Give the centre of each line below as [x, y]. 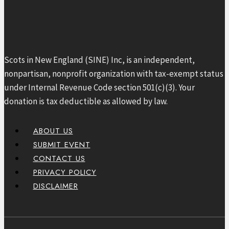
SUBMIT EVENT [62, 144]
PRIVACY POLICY [65, 172]
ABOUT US [53, 131]
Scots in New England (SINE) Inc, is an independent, [99, 60]
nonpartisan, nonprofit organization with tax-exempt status [114, 73]
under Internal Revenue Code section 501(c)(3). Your [99, 87]
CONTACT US [59, 158]
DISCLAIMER [55, 186]
